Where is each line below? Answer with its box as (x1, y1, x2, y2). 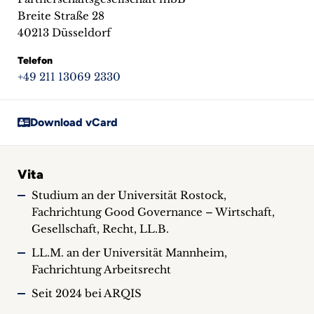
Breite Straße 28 (18, 9, 104, 22)
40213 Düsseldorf (18, 26, 111, 39)
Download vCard (30, 115, 118, 129)
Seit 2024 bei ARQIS (32, 287, 142, 300)
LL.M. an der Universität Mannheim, (32, 246, 227, 259)
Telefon (18, 55, 53, 67)
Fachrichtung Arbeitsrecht (32, 263, 171, 276)
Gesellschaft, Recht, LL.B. (32, 222, 169, 235)
